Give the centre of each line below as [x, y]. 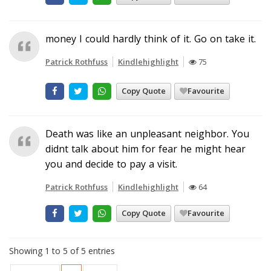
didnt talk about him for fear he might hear [145, 149]
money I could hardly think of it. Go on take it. [151, 38]
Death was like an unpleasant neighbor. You [147, 133]
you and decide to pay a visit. [111, 164]
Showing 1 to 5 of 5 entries [62, 251]
